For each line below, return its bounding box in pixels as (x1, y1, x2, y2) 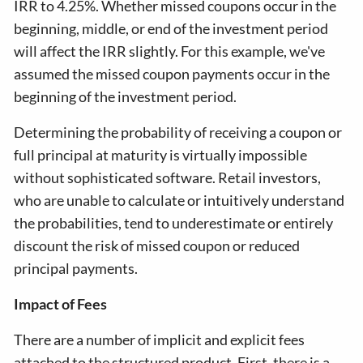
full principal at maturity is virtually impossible (14, 146, 308, 164)
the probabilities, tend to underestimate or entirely (14, 214, 334, 232)
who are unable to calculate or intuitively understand (14, 191, 345, 209)
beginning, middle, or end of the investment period (14, 19, 329, 37)
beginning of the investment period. (14, 88, 237, 105)
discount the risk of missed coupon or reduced (14, 237, 301, 254)
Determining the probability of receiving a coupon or (14, 123, 343, 141)
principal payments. (14, 259, 139, 277)
